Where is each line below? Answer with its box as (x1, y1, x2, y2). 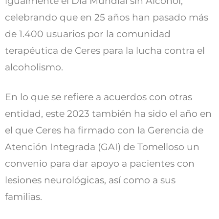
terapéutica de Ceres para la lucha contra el (5, 44, 205, 56)
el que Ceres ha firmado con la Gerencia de (5, 124, 203, 136)
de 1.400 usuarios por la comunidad (5, 28, 171, 40)
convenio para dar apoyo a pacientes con (5, 157, 195, 169)
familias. (5, 191, 42, 202)
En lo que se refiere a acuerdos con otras (5, 91, 192, 103)
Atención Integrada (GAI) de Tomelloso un (5, 141, 199, 153)
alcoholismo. (5, 61, 63, 73)
